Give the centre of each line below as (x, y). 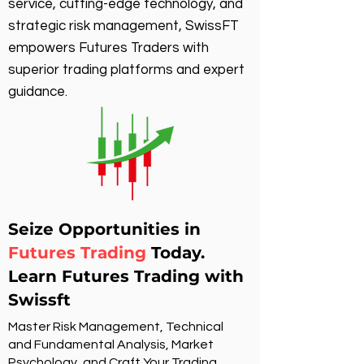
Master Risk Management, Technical (116, 327)
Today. (175, 253)
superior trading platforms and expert (126, 70)
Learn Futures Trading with (126, 276)
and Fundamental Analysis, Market (111, 344)
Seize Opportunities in (104, 229)
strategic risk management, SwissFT (123, 26)
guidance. (38, 92)
